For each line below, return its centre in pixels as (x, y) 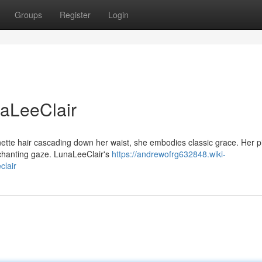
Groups (28, 15)
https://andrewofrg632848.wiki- (169, 154)
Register (75, 15)
